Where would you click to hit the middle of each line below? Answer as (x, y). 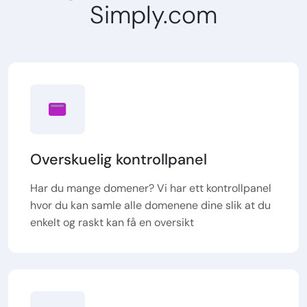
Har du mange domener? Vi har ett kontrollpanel (151, 188)
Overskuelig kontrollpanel (119, 159)
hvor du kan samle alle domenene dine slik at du (150, 205)
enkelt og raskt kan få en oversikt (112, 222)
